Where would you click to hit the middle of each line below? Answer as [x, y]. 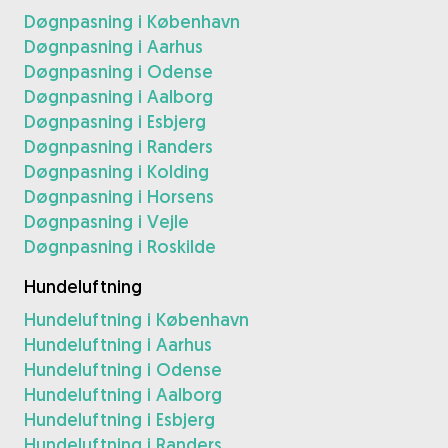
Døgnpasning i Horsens [119, 196]
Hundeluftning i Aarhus [118, 344]
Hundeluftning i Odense [123, 369]
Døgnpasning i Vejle [106, 221]
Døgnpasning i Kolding [116, 171]
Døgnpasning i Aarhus [113, 46]
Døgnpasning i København [132, 21]
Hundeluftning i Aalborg [123, 394]
